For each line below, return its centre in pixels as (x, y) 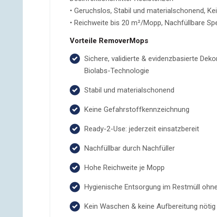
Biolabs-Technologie (117, 71)
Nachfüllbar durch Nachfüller (130, 148)
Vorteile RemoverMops (109, 41)
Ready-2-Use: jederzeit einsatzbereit (142, 129)
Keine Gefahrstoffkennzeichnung (137, 109)
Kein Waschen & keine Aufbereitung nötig (150, 206)
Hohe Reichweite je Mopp (124, 168)
